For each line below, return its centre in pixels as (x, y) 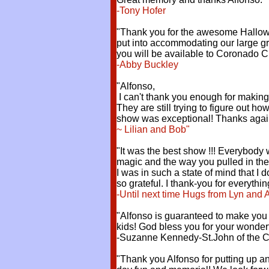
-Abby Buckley (147, 65)
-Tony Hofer (141, 11)
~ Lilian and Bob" (153, 129)
